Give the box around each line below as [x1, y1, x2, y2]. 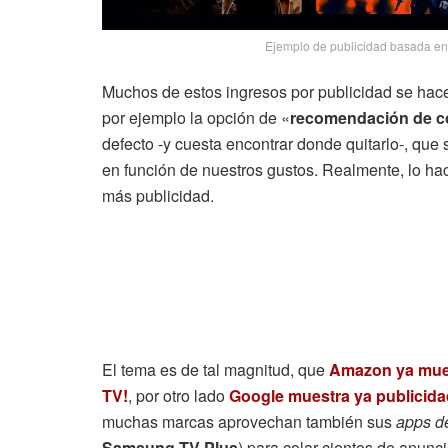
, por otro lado [128, 384, 229, 408]
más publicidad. [102, 184, 214, 208]
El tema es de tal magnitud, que [102, 358, 329, 382]
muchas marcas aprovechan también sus [102, 410, 396, 434]
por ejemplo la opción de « [102, 106, 290, 130]
